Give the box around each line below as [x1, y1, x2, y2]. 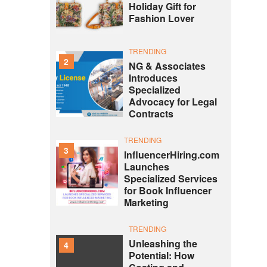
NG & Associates [128, 59, 206, 73]
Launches [123, 160, 169, 173]
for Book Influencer [123, 184, 212, 197]
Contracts [128, 107, 173, 120]
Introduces [128, 71, 178, 85]
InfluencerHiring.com [123, 148, 219, 162]
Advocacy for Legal [128, 95, 217, 108]
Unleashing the [128, 237, 197, 250]
